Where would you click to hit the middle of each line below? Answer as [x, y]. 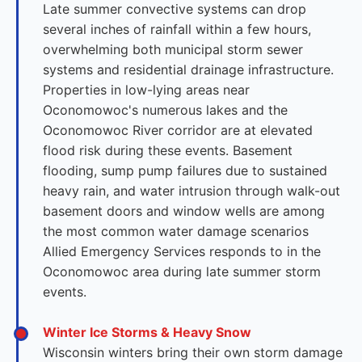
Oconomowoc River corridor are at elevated [178, 130]
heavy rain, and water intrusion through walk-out [192, 191]
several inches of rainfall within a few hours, [177, 29]
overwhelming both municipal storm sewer [173, 49]
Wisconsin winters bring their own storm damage [193, 352]
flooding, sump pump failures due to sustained [185, 170]
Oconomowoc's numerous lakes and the [165, 110]
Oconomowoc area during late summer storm [182, 271]
